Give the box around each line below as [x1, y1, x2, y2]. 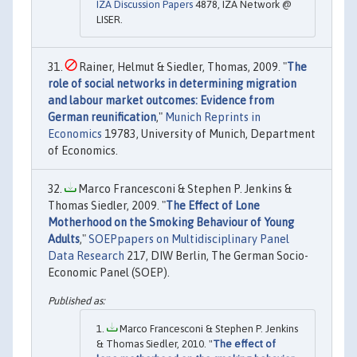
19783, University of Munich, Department [102, 127, 316, 140]
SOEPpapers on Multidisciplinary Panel [88, 232, 289, 245]
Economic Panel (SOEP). [48, 265, 170, 279]
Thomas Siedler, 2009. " [48, 198, 166, 212]
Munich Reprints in [165, 110, 261, 124]
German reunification [48, 110, 156, 124]
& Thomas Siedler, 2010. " [96, 338, 213, 351]
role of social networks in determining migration [48, 76, 296, 90]
